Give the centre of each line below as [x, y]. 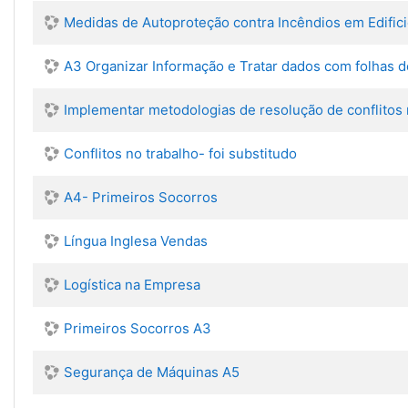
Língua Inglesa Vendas [136, 241]
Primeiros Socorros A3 [138, 328]
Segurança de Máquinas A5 [152, 372]
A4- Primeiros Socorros [141, 197]
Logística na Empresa [132, 285]
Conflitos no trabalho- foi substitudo [180, 153]
